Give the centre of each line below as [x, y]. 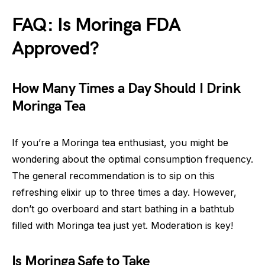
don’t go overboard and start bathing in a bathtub [123, 209]
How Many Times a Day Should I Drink [126, 89]
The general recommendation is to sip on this [113, 176]
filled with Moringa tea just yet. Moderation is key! [122, 226]
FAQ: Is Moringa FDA [96, 25]
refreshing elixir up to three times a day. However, [124, 193]
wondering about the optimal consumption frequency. [132, 159]
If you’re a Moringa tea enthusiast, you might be [120, 143]
